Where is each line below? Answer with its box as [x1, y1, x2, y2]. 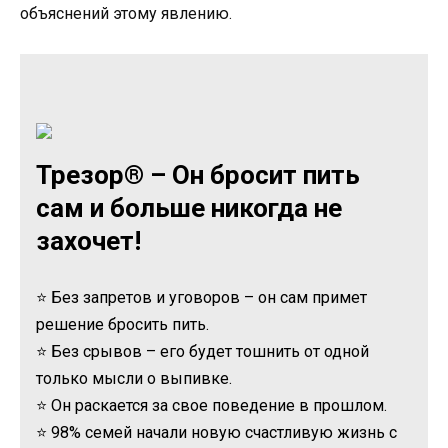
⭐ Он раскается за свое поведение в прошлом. [36, 396, 387, 416]
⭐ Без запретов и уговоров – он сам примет [36, 288, 367, 308]
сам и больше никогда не [36, 193, 342, 224]
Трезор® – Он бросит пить [36, 160, 360, 191]
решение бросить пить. [36, 315, 209, 335]
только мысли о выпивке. [36, 369, 232, 389]
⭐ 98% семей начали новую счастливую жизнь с [36, 423, 397, 443]
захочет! [36, 226, 141, 257]
